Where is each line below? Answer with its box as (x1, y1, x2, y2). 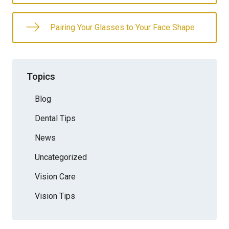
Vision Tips (35, 191, 75, 201)
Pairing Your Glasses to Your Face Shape (50, 22, 195, 32)
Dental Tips (35, 113, 76, 123)
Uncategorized (35, 152, 87, 162)
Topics (27, 71, 55, 82)
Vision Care (35, 171, 76, 181)
